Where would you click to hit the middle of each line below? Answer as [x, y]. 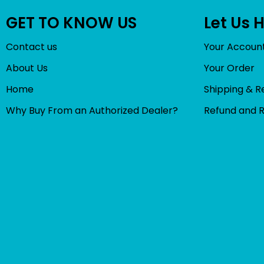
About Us [27, 68]
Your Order [229, 68]
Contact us [32, 47]
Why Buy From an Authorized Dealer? [92, 110]
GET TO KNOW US [71, 23]
